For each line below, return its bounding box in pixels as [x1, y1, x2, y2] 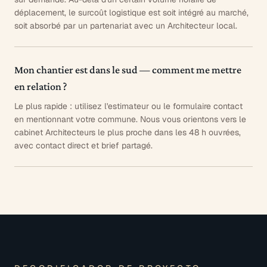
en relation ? [14, 80, 67, 92]
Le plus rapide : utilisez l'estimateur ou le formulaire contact [14, 100, 243, 111]
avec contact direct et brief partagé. [14, 139, 153, 151]
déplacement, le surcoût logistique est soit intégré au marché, [14, 7, 249, 18]
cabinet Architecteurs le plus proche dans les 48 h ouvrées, [14, 126, 241, 138]
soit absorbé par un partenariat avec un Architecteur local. [14, 20, 237, 31]
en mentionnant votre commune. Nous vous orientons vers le [14, 113, 246, 125]
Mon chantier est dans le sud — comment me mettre [14, 63, 241, 76]
